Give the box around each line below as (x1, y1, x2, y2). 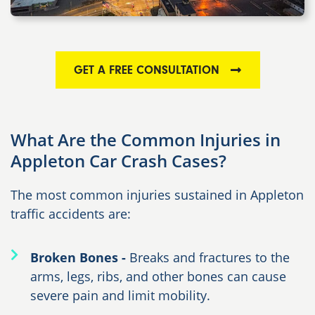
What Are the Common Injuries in (11, 127, 281, 151)
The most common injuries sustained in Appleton (11, 186, 304, 203)
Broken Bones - (30, 248, 129, 266)
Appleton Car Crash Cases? (11, 148, 226, 172)
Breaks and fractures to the (129, 248, 290, 266)
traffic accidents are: (11, 205, 131, 222)
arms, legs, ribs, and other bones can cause (30, 267, 286, 285)
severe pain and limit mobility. (30, 286, 210, 304)
